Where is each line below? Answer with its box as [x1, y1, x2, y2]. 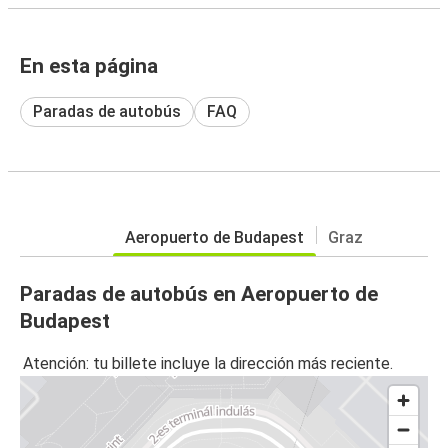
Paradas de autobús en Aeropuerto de [20, 281, 378, 306]
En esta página [20, 53, 158, 78]
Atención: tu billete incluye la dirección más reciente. [23, 354, 393, 374]
